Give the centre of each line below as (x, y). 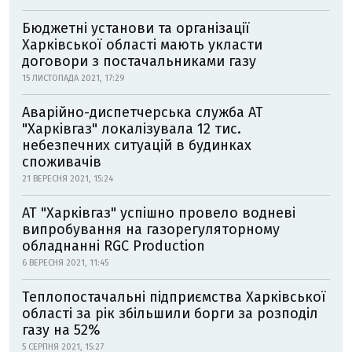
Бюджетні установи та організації (136, 28)
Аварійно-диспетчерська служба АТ (143, 112)
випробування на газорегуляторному (151, 229)
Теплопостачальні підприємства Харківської (174, 297)
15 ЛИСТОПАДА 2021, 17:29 (73, 78)
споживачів (62, 162)
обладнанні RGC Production (114, 246)
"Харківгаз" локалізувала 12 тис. (132, 129)
